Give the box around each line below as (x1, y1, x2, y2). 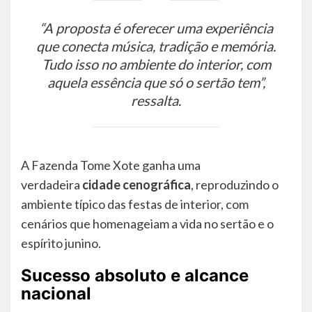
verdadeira (21, 177, 82, 193)
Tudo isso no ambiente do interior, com (41, 55, 271, 72)
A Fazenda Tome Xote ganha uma (21, 157, 201, 173)
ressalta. (131, 91, 181, 109)
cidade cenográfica (82, 177, 191, 193)
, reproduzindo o (191, 177, 279, 193)
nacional (21, 283, 91, 304)
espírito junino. (21, 235, 101, 251)
